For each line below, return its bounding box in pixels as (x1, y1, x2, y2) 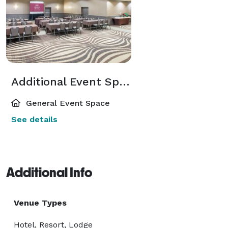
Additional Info (6, 164, 92, 180)
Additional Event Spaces (119, 75, 130, 88)
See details (11, 114, 58, 124)
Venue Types (14, 197, 67, 208)
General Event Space (23, 98, 110, 108)
